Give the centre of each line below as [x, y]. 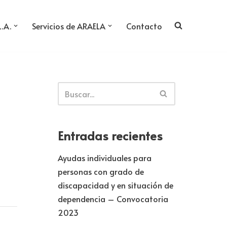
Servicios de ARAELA [69, 26]
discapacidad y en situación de [115, 185]
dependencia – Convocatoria [113, 198]
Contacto [144, 26]
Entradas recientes [110, 135]
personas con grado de [101, 171]
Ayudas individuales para [104, 157]
